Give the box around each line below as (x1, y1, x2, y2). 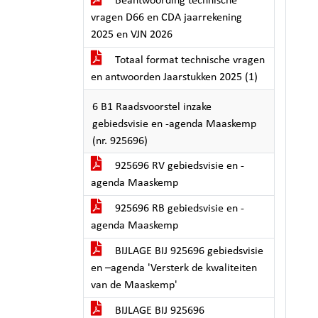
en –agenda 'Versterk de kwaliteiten (91, 263, 257, 274)
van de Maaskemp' (91, 280, 177, 291)
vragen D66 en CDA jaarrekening (91, 12, 242, 23)
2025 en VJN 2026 (91, 29, 172, 40)
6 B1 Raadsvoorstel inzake (92, 102, 212, 113)
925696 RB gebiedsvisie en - (112, 203, 244, 214)
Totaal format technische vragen (112, 55, 265, 66)
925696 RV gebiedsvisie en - (112, 160, 244, 172)
